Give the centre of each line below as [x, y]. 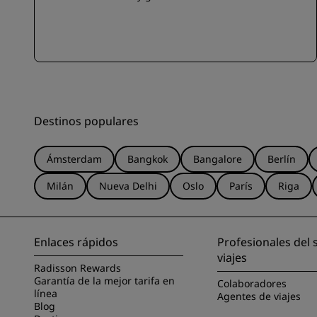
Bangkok [148, 159]
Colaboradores [252, 283]
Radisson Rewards [77, 268]
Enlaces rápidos [76, 242]
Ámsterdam [74, 159]
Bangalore [218, 159]
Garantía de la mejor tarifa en [104, 281]
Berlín [282, 159]
